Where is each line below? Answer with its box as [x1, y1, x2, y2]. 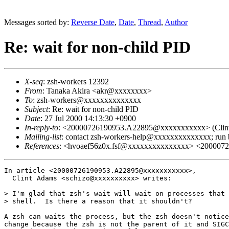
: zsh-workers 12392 [43, 77, 109, 86]
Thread [138, 18, 161, 27]
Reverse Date [71, 18, 114, 27]
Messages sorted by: [4, 18, 71, 27]
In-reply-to [25, 123, 58, 132]
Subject [25, 104, 48, 113]
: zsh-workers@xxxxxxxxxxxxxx [33, 95, 141, 104]
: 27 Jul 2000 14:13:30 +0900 [40, 113, 136, 123]
